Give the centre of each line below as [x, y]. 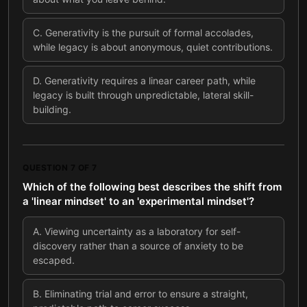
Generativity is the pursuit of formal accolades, [149, 33]
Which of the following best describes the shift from [152, 187]
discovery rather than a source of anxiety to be [138, 246]
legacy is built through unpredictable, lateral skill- [143, 95]
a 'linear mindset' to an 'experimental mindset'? [138, 201]
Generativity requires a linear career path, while [150, 81]
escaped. [54, 260]
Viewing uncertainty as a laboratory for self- [143, 231]
